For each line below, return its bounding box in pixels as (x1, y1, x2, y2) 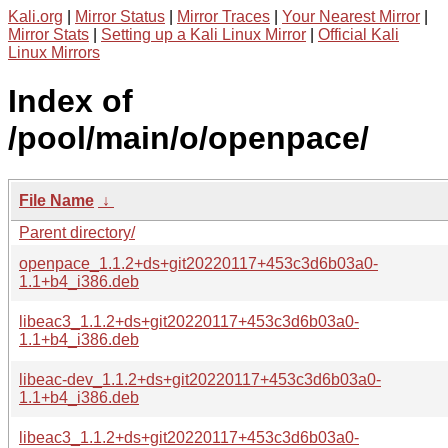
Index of (8, 83, 133, 120)
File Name (19, 191, 94, 209)
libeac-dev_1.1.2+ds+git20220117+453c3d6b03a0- (19, 370, 381, 388)
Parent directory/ (19, 223, 135, 241)
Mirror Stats (8, 26, 89, 43)
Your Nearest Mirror (282, 8, 420, 25)
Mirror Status (75, 8, 165, 25)
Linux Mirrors (8, 44, 100, 61)
